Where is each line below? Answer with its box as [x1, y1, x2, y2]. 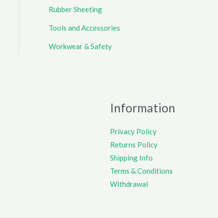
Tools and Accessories [49, 23, 120, 33]
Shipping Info [110, 153, 153, 163]
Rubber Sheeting [49, 5, 102, 14]
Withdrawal [110, 180, 148, 189]
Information [110, 101, 175, 115]
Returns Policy [110, 140, 158, 149]
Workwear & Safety [49, 41, 112, 51]
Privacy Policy [110, 127, 157, 136]
